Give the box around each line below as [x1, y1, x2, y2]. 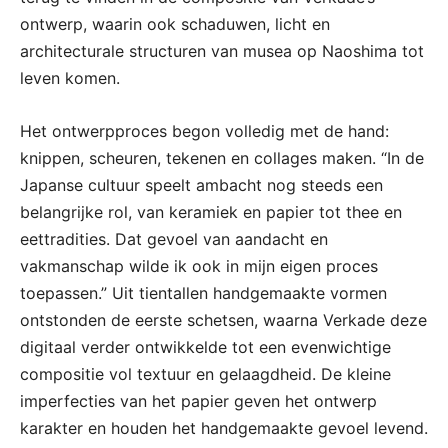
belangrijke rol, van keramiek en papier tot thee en [20, 202, 402, 223]
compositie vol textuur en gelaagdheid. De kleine [20, 364, 391, 385]
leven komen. [20, 68, 120, 89]
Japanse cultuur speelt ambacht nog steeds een [20, 175, 383, 196]
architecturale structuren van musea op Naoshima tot [20, 41, 424, 62]
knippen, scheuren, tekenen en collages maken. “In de [20, 148, 424, 169]
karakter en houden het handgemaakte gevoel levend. [20, 418, 428, 439]
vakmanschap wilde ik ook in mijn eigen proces [20, 256, 378, 277]
